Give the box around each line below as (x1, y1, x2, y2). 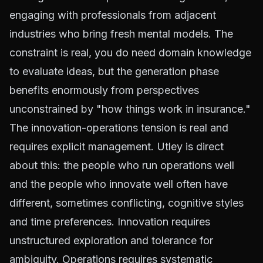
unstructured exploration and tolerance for (9, 234, 213, 247)
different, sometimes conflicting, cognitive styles (9, 196, 244, 209)
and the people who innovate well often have (9, 177, 228, 190)
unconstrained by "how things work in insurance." (9, 102, 251, 115)
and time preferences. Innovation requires (9, 215, 210, 228)
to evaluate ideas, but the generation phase (9, 65, 219, 77)
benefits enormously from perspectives (9, 83, 199, 96)
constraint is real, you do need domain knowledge (9, 46, 251, 59)
